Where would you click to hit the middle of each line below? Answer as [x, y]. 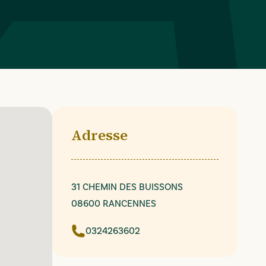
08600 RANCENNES [114, 203]
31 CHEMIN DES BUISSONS [127, 187]
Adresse [99, 135]
